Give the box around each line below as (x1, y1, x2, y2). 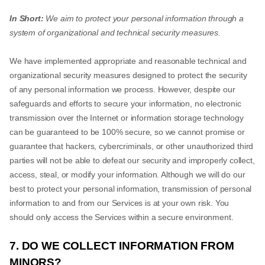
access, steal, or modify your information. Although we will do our (9, 170, 245, 179)
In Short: (9, 14, 46, 23)
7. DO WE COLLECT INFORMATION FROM (9, 240, 234, 252)
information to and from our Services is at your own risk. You (9, 198, 230, 208)
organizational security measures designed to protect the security (9, 70, 247, 80)
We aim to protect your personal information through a (46, 14, 244, 23)
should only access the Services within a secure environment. (9, 212, 234, 222)
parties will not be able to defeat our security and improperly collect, (9, 156, 255, 165)
